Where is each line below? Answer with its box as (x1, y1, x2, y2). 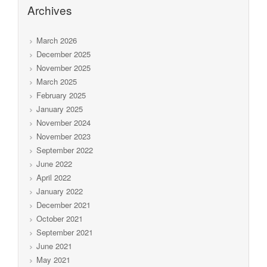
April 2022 (36, 171, 71, 183)
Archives (27, 1, 72, 18)
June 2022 (36, 157, 72, 169)
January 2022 (36, 185, 83, 197)
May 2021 (36, 253, 70, 265)
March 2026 (36, 34, 77, 46)
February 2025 (36, 89, 86, 101)
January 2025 (36, 103, 83, 114)
